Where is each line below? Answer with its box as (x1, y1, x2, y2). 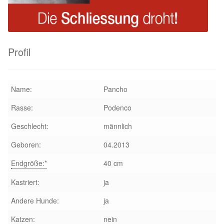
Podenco (103, 102, 131, 113)
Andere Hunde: (10, 195, 59, 206)
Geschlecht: (10, 121, 48, 131)
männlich (103, 121, 132, 131)
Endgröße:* (10, 158, 47, 168)
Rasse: (10, 102, 33, 113)
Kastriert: (10, 177, 39, 187)
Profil (8, 44, 30, 59)
